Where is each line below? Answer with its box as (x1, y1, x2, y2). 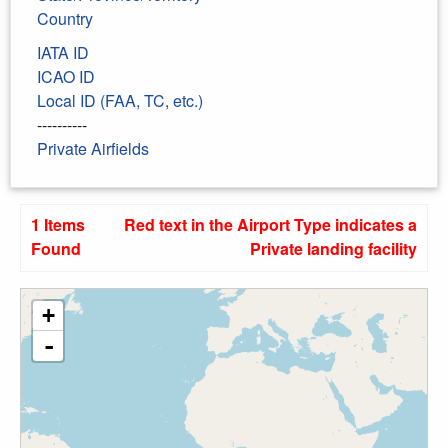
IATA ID (37, 41, 89, 64)
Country (37, 7, 93, 30)
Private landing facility (250, 237, 417, 260)
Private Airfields (37, 137, 149, 160)
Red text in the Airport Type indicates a (124, 213, 417, 236)
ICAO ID (37, 65, 95, 88)
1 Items (31, 213, 85, 236)
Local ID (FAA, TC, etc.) (37, 89, 203, 112)
